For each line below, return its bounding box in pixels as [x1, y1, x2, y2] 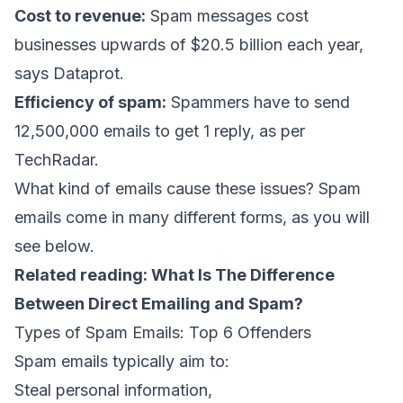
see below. [14, 236, 94, 255]
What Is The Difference [151, 264, 335, 284]
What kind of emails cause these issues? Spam [14, 178, 361, 198]
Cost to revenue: [14, 5, 146, 25]
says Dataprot [14, 63, 120, 83]
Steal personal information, [14, 380, 212, 399]
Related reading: [14, 264, 151, 284]
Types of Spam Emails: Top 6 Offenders [14, 322, 311, 342]
